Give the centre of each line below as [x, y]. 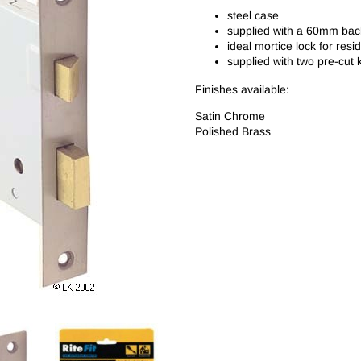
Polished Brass [233, 132]
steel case [253, 16]
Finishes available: [242, 90]
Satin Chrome [230, 116]
